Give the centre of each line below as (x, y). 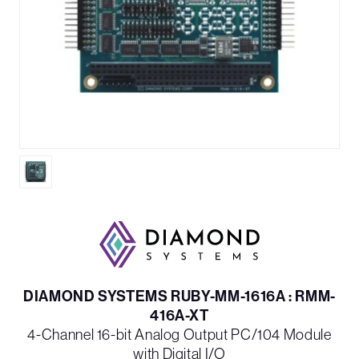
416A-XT (179, 316)
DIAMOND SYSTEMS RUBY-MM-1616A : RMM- (179, 297)
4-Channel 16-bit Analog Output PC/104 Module (179, 335)
